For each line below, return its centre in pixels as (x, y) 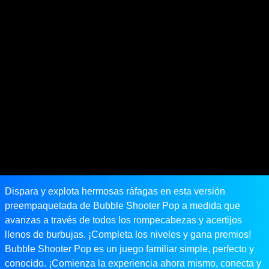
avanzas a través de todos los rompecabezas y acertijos (123, 220)
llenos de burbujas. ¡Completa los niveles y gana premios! (128, 235)
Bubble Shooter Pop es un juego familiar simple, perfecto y (129, 249)
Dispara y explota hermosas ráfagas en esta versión (115, 192)
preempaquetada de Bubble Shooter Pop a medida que (122, 206)
